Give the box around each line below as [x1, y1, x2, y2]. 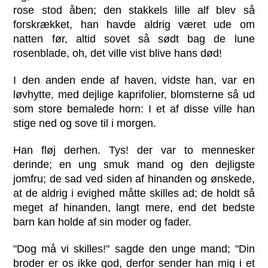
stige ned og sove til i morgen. [13, 117, 157, 130]
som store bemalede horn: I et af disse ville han [13, 103, 255, 115]
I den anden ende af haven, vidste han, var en [13, 74, 255, 87]
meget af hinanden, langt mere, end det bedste [13, 202, 255, 214]
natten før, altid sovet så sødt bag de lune [13, 32, 255, 45]
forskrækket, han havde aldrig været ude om [13, 18, 255, 31]
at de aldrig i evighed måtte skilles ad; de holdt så [13, 187, 255, 200]
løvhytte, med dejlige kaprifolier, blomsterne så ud [13, 89, 255, 101]
